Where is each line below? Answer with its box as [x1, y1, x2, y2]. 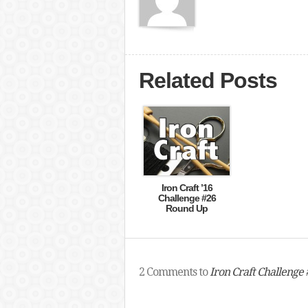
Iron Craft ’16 [161, 182, 212, 193]
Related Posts [138, 68, 277, 93]
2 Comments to [138, 265, 210, 278]
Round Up [166, 203, 208, 214]
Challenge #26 [157, 192, 216, 203]
